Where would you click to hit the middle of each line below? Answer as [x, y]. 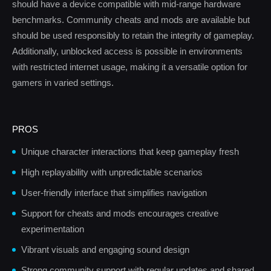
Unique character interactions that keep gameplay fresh [130, 152]
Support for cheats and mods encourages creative [120, 213]
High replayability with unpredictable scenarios [112, 172]
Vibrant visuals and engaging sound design [105, 250]
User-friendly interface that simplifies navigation [114, 193]
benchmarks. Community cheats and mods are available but [131, 20]
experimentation [53, 229]
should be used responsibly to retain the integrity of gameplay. [133, 35]
